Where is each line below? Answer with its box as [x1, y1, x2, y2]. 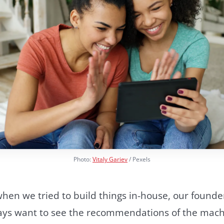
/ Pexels [127, 154, 150, 163]
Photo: [73, 154, 92, 163]
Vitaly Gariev [92, 154, 127, 163]
